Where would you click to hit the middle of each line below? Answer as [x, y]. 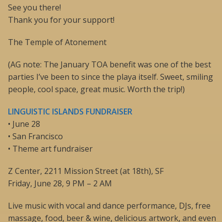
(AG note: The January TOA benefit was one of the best [110, 65]
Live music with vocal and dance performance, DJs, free [109, 206]
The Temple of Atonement [57, 42]
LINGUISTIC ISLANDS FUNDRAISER [70, 112]
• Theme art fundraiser [50, 149]
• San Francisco [35, 137]
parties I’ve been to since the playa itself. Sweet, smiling [111, 77]
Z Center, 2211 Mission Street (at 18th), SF [86, 171]
